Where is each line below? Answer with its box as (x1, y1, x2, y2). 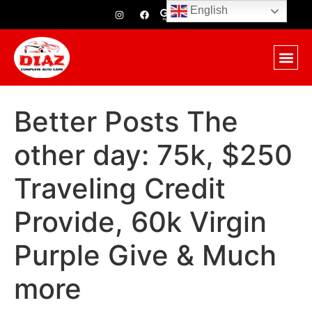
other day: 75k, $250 (14, 138, 292, 172)
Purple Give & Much (14, 238, 276, 272)
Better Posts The (14, 104, 238, 139)
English (187, 4, 228, 17)
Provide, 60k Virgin (14, 205, 267, 239)
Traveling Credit (14, 171, 226, 205)
